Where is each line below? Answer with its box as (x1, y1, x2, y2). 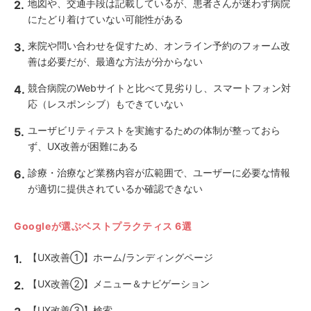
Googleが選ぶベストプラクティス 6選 (14, 220, 192, 232)
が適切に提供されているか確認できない (28, 183, 203, 194)
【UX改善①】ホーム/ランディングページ (28, 251, 213, 263)
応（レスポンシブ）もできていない (28, 98, 183, 110)
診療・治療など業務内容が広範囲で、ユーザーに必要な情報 (28, 167, 290, 178)
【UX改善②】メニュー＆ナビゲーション (28, 278, 210, 289)
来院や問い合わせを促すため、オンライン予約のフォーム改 (28, 40, 290, 51)
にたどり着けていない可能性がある (28, 13, 183, 25)
